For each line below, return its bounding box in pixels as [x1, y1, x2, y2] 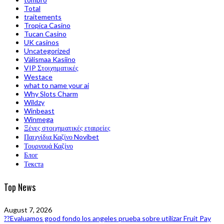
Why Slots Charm [24, 89, 78, 98]
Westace [24, 72, 52, 81]
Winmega [24, 114, 53, 123]
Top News [4, 180, 35, 193]
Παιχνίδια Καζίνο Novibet [24, 132, 99, 141]
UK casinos [24, 37, 59, 46]
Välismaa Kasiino [24, 54, 75, 63]
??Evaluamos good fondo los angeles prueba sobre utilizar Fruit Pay [4, 213, 211, 222]
